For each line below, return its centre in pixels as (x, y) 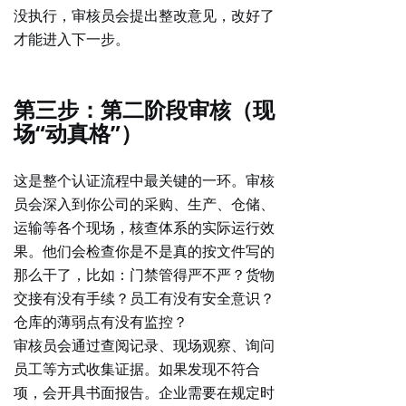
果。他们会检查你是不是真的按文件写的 (144, 251)
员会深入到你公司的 (79, 204)
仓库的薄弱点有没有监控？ (101, 322)
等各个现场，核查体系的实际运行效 (159, 227)
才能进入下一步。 (72, 39)
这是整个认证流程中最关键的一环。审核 (144, 180)
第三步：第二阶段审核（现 (144, 109)
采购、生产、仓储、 (209, 204)
